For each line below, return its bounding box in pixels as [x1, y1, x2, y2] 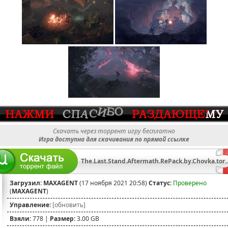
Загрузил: [10, 179, 42, 188]
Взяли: [10, 214, 31, 223]
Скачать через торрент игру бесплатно [53, 127, 175, 136]
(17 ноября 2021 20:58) [78, 179, 149, 188]
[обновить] [52, 201, 85, 210]
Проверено [173, 179, 207, 188]
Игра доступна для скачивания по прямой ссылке [39, 135, 189, 144]
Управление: [10, 201, 51, 210]
